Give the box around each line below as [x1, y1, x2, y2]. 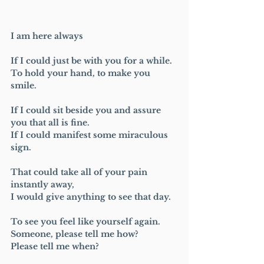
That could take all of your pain [11, 166, 150, 177]
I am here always [11, 30, 85, 41]
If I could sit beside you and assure [11, 104, 163, 115]
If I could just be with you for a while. [11, 55, 172, 66]
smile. [11, 80, 37, 91]
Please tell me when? [11, 240, 99, 252]
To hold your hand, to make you [11, 67, 153, 78]
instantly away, [11, 179, 77, 190]
